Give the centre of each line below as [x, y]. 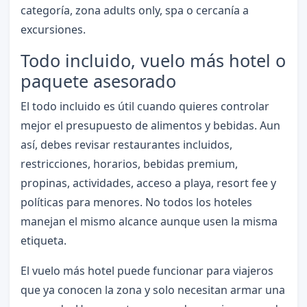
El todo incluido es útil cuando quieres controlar [145, 107]
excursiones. [53, 30]
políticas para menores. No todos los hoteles [136, 202]
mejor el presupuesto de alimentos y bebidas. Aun [150, 126]
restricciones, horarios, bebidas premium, [129, 164]
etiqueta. [43, 241]
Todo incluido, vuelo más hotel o [153, 61]
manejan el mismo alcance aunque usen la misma [149, 222]
